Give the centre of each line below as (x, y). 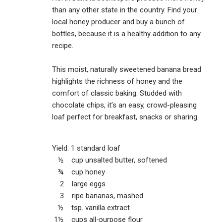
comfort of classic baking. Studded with (117, 93)
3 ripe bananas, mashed (98, 195)
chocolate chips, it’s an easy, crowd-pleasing (124, 105)
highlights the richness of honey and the (117, 81)
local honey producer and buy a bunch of (118, 22)
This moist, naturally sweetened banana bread (127, 69)
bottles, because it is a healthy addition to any (126, 33)
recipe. (63, 45)
